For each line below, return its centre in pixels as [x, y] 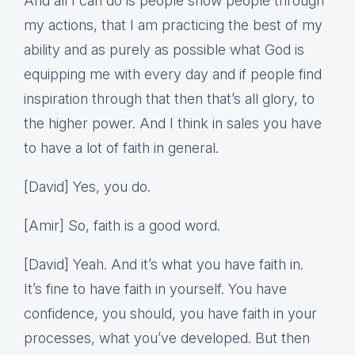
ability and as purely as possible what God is [164, 50]
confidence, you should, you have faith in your [170, 314]
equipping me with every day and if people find [173, 74]
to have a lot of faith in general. [121, 148]
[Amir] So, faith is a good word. [122, 226]
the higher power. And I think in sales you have [173, 124]
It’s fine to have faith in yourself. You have [155, 289]
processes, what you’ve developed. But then [167, 338]
